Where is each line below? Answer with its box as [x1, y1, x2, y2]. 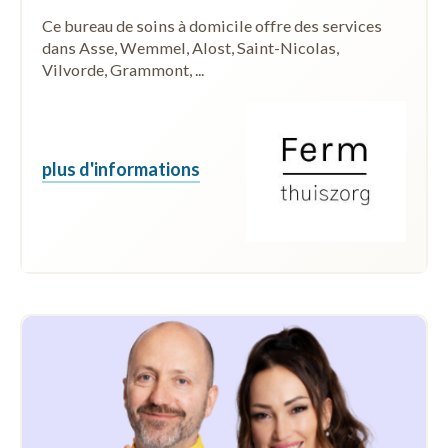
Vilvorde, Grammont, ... [42, 60, 204, 80]
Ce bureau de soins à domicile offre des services [42, 16, 382, 36]
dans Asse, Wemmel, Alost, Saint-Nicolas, [42, 38, 339, 58]
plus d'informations [42, 158, 200, 181]
